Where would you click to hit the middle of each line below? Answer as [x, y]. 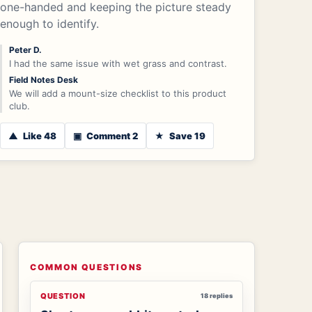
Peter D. [26, 49]
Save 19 [187, 135]
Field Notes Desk [44, 79]
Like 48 [39, 135]
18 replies [217, 296]
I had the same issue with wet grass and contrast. [118, 63]
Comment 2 [111, 135]
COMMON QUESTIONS [86, 267]
